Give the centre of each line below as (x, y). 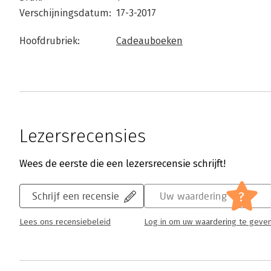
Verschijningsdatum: (65, 13)
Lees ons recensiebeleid (65, 222)
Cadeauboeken (149, 41)
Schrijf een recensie (76, 196)
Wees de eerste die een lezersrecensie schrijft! (122, 164)
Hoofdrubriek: (50, 41)
